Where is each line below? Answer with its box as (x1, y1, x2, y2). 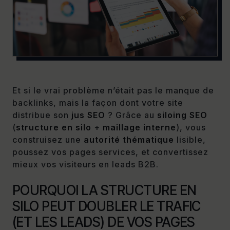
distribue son (12, 110, 71, 121)
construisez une (12, 135, 84, 145)
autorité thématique (84, 135, 174, 145)
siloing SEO (157, 110, 207, 121)
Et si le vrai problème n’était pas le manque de (12, 85, 214, 96)
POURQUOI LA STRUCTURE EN (12, 182, 197, 198)
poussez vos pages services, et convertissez (12, 147, 208, 158)
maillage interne (103, 122, 176, 133)
